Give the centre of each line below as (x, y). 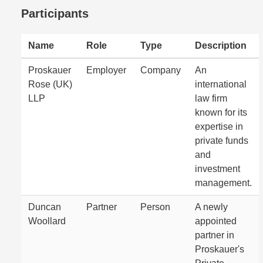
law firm (211, 98)
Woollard (47, 221)
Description (221, 45)
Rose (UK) (50, 84)
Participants (55, 14)
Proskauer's (220, 249)
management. (223, 183)
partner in (215, 235)
